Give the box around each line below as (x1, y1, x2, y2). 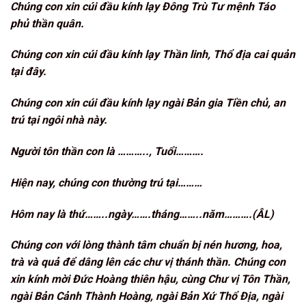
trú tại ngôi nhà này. (10, 113, 110, 127)
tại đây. (10, 65, 49, 79)
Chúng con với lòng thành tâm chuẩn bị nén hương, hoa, (10, 238, 282, 252)
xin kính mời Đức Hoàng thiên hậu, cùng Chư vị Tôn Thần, (10, 273, 290, 286)
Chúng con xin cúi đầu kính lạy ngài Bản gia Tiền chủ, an (10, 96, 286, 110)
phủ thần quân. (10, 16, 84, 30)
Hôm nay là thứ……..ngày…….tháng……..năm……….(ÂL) (10, 207, 274, 221)
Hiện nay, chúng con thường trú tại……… (10, 176, 202, 189)
